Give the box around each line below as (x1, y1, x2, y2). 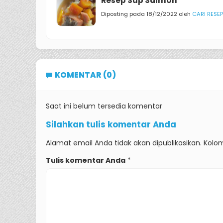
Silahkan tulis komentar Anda (46, 118, 176, 131)
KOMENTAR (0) (55, 70, 116, 81)
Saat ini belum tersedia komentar (46, 101, 162, 111)
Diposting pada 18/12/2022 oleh (101, 9, 192, 18)
